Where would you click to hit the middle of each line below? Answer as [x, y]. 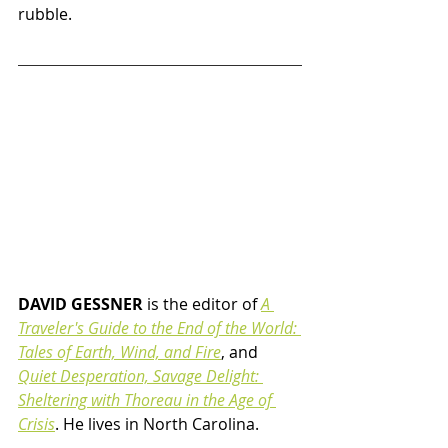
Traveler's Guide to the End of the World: [159, 328]
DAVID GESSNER [80, 304]
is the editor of [200, 304]
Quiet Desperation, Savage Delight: [140, 376]
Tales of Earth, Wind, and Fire [119, 352]
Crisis [36, 424]
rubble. [45, 14]
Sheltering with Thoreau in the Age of [147, 400]
